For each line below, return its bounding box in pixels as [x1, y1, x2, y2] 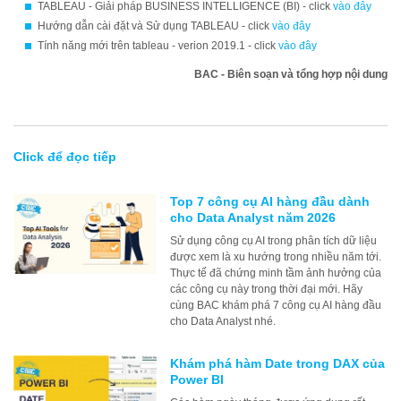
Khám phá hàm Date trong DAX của [170, 356, 385, 371]
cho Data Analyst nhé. [170, 315, 276, 328]
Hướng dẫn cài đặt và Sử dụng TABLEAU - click [38, 20, 272, 32]
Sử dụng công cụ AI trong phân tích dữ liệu [170, 235, 377, 247]
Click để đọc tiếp [13, 149, 116, 164]
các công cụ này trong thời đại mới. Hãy [170, 283, 363, 295]
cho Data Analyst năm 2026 [170, 210, 336, 225]
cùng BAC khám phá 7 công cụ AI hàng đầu [170, 299, 381, 311]
